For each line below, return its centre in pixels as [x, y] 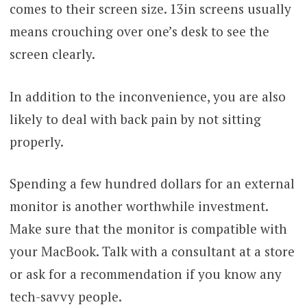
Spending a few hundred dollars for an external [152, 184]
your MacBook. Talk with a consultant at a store [152, 251]
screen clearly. [53, 54]
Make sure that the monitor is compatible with [148, 229]
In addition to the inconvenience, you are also [147, 96]
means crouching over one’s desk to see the [139, 32]
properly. [38, 141]
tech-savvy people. [67, 297]
